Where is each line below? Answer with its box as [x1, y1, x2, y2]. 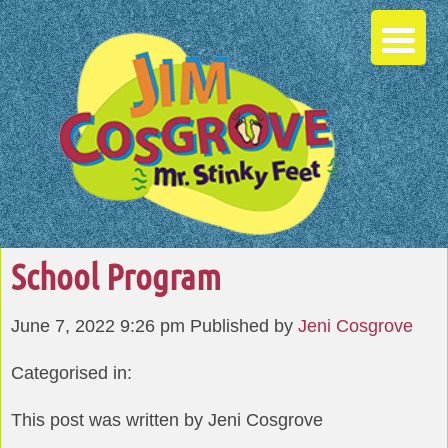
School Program [11, 254, 221, 297]
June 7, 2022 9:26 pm [11, 315, 185, 336]
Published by [190, 315, 298, 336]
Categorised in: [11, 362, 132, 383]
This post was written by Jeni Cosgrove [11, 410, 323, 431]
